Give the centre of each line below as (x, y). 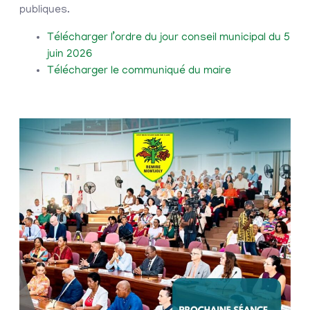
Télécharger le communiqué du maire (139, 72)
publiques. (45, 11)
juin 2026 (70, 55)
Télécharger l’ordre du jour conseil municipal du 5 (168, 38)
